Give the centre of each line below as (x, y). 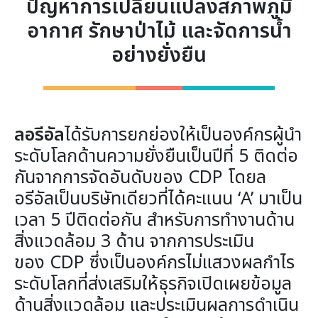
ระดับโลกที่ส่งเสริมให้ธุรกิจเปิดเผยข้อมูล (153, 284)
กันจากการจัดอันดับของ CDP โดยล (140, 177)
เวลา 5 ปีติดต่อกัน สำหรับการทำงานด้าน (154, 220)
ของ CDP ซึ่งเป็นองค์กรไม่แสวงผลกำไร (154, 262)
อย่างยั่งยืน (159, 55)
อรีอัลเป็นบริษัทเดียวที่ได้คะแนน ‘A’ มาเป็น (158, 198)
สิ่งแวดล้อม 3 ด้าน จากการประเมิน (134, 241)
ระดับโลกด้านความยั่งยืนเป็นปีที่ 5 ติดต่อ (156, 156)
